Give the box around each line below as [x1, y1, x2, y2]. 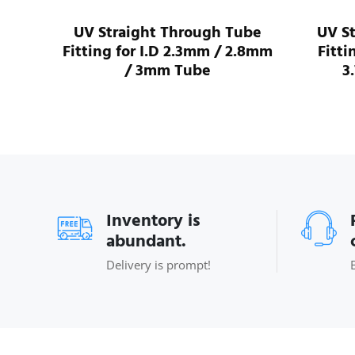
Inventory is [106, 205, 200, 235]
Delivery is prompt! [106, 257, 211, 273]
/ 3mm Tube [124, 57, 211, 83]
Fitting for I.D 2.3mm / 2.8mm [62, 38, 273, 64]
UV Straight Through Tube [73, 19, 261, 45]
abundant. [106, 226, 186, 255]
